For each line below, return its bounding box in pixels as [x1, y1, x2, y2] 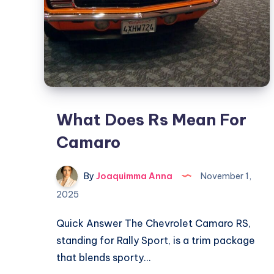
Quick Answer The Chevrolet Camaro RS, [56, 217, 251, 230]
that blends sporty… [56, 251, 150, 264]
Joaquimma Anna [94, 170, 172, 182]
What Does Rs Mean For [56, 109, 246, 130]
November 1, [199, 170, 251, 182]
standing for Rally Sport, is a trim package [56, 234, 255, 247]
